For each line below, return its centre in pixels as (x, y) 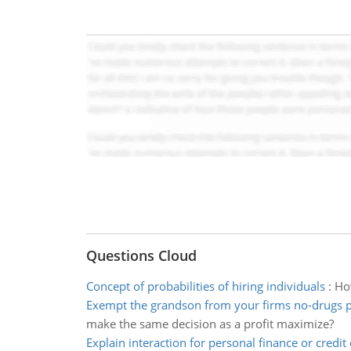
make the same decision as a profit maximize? (210, 324)
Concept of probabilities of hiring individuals (205, 286)
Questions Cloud (141, 255)
